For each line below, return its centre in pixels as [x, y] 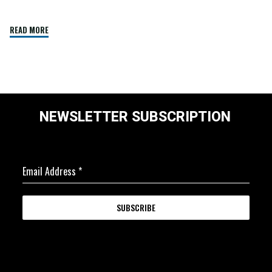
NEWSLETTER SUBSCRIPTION [135, 117]
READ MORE [29, 30]
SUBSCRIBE [136, 207]
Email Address [50, 171]
